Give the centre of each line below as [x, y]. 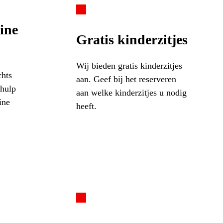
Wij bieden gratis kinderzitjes [129, 65]
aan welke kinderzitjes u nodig [131, 92]
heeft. [86, 106]
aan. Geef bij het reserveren [126, 79]
